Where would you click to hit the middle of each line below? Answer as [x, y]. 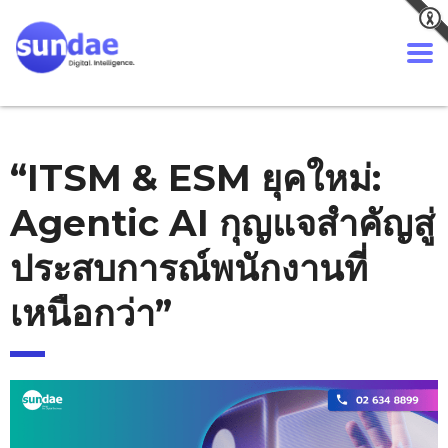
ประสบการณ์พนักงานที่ [189, 268]
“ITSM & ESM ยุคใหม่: [195, 178]
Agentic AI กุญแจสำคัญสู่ [222, 223]
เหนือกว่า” [91, 313]
